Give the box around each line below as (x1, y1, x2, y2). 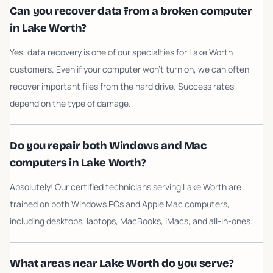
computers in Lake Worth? (10, 156, 146, 169)
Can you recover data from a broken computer (10, 4, 252, 18)
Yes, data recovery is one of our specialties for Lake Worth (10, 46, 233, 58)
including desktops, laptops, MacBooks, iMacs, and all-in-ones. (10, 215, 253, 227)
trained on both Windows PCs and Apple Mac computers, (10, 198, 230, 210)
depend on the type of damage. (10, 97, 131, 109)
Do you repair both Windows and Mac (10, 139, 207, 152)
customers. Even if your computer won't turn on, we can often (10, 63, 249, 75)
